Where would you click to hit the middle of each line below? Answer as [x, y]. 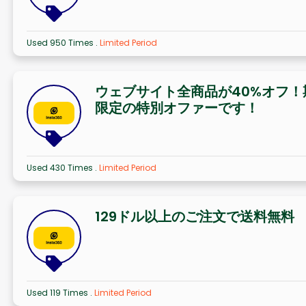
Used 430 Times [60, 167]
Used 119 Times [58, 292]
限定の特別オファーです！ [177, 108]
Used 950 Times [61, 42]
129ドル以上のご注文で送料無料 [194, 216]
